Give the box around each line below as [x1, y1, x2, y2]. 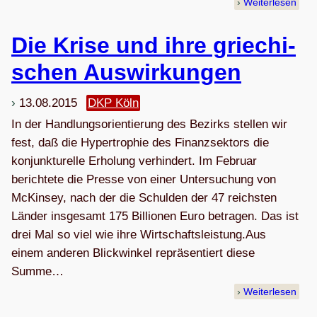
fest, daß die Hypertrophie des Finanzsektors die [11, 135, 269, 149]
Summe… [11, 264, 64, 278]
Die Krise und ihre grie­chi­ [11, 32, 296, 58]
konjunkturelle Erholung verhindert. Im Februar [11, 154, 257, 168]
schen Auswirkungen [11, 59, 241, 85]
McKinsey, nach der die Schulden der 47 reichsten [11, 190, 277, 204]
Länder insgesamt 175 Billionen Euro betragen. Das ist [11, 209, 299, 223]
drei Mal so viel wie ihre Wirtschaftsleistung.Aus [11, 227, 266, 241]
